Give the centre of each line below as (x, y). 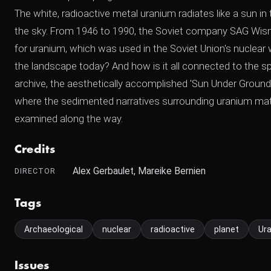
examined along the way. (69, 119)
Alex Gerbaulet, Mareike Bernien (139, 171)
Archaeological (54, 229)
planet (227, 229)
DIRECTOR (35, 171)
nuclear (117, 229)
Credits (35, 149)
